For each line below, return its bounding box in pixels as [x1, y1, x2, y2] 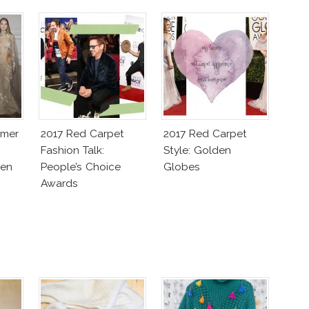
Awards [41, 177, 78, 190]
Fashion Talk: [41, 143, 104, 157]
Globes [163, 160, 200, 174]
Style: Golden [163, 143, 231, 157]
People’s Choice [41, 160, 121, 174]
